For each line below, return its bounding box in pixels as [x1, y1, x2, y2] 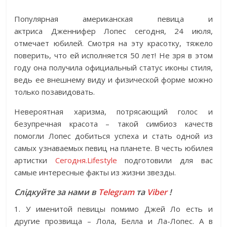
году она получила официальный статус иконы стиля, [14, 62, 213, 73]
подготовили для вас [117, 155, 213, 166]
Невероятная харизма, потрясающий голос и [14, 106, 213, 117]
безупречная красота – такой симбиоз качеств [14, 119, 213, 129]
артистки [14, 155, 55, 166]
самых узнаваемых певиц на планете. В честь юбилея [14, 143, 213, 154]
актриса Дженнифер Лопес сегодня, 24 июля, [14, 26, 213, 36]
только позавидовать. [14, 87, 95, 97]
